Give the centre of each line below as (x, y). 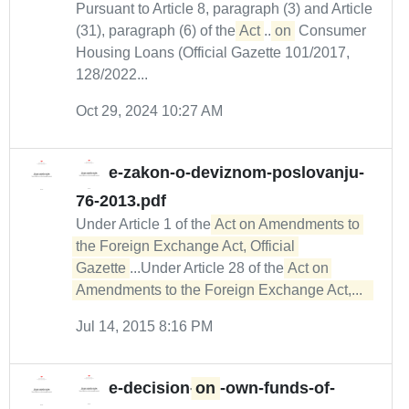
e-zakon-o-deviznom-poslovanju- (236, 173)
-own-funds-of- (277, 388)
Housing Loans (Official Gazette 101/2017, (213, 52)
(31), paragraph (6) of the (157, 31)
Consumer (330, 31)
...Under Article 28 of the (209, 268)
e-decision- (152, 388)
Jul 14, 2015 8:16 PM (144, 326)
